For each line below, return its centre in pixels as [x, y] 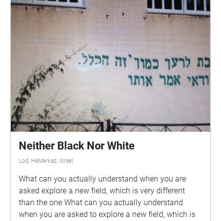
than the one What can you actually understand [101, 203]
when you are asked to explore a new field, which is [107, 214]
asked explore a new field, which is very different [102, 191]
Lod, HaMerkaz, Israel [46, 161]
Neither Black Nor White [77, 146]
